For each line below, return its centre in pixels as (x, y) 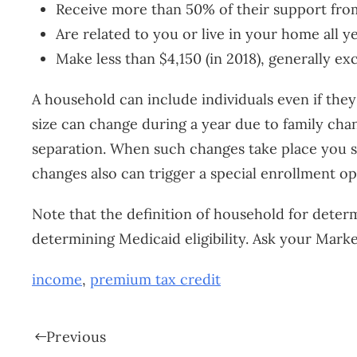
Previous (76, 336)
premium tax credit (155, 279)
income (57, 279)
